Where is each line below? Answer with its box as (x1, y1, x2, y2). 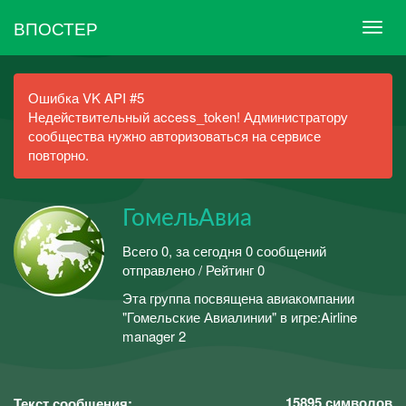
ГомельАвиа (122, 207, 252, 230)
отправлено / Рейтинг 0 (122, 259, 265, 279)
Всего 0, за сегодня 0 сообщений (122, 240, 326, 260)
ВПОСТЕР (14, 14, 98, 40)
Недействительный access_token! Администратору (28, 107, 348, 126)
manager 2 (122, 326, 186, 345)
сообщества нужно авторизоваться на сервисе (28, 126, 321, 145)
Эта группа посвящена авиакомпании (122, 288, 354, 307)
